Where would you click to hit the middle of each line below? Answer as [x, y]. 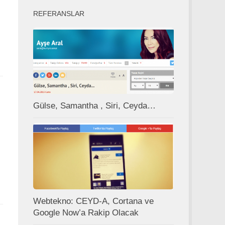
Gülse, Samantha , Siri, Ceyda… [94, 105]
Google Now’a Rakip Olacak [86, 212]
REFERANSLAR [59, 14]
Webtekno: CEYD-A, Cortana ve [93, 201]
